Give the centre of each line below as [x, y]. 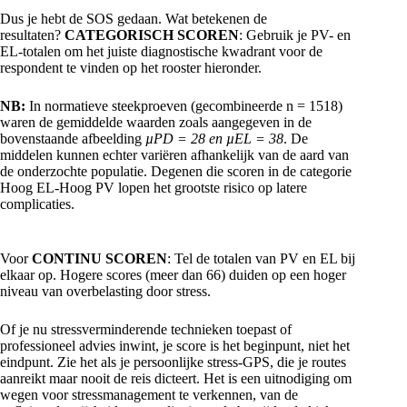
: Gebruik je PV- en [295, 35]
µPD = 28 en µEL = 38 [214, 139]
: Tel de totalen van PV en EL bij [261, 259]
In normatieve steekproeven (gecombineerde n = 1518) [184, 106]
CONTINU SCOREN [99, 259]
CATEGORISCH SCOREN [152, 35]
